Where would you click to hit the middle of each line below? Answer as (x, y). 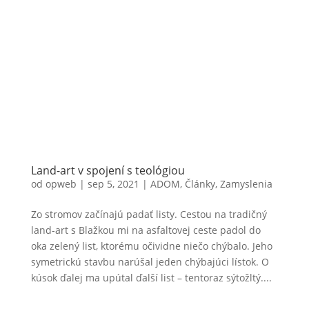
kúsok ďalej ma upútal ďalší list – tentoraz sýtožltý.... (151, 277)
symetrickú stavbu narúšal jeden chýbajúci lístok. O (150, 261)
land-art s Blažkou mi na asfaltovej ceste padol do (146, 230)
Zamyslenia (246, 183)
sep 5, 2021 (113, 183)
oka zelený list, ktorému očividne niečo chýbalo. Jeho (151, 246)
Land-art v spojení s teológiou (108, 170)
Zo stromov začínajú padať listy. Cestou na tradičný (149, 214)
